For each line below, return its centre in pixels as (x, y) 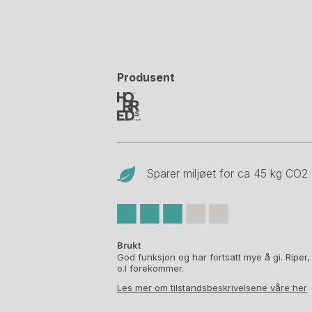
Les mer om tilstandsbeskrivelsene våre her (212, 287)
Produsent (146, 77)
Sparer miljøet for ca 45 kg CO (224, 173)
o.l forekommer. (150, 268)
